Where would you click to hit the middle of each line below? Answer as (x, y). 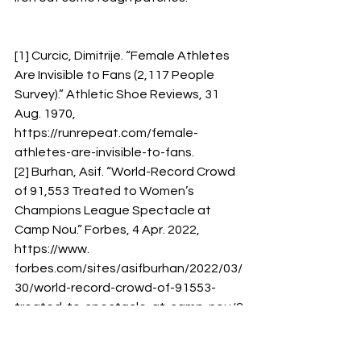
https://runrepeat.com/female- (106, 133)
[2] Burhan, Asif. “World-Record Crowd (126, 172)
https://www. (53, 249)
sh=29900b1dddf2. (71, 326)
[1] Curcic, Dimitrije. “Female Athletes (123, 56)
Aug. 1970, (46, 114)
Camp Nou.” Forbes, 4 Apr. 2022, (108, 230)
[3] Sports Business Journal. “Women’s (127, 346)
